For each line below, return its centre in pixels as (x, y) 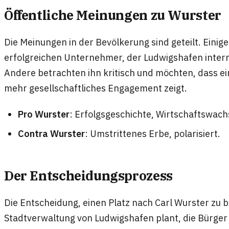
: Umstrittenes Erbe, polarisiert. (153, 133)
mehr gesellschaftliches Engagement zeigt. (96, 88)
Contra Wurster (52, 133)
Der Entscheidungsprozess (88, 175)
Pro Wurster (44, 114)
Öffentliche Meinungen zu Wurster (113, 15)
